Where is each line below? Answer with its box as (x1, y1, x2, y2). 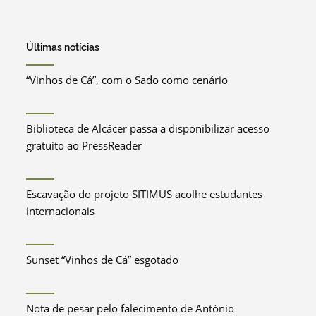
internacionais (26, 203, 95, 218)
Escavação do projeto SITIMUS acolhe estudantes (26, 186, 263, 201)
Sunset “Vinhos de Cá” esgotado (26, 252, 179, 267)
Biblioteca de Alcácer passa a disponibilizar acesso (26, 121, 270, 135)
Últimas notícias (26, 41, 100, 53)
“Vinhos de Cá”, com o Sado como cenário (26, 72, 229, 87)
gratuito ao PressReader (26, 138, 142, 152)
